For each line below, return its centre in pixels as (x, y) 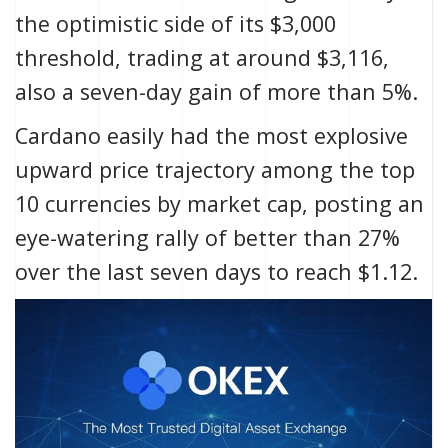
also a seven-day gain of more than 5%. (216, 92)
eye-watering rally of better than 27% (207, 238)
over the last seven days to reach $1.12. (216, 272)
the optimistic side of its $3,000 (175, 24)
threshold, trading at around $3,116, (202, 58)
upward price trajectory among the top (215, 170)
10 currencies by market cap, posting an (219, 204)
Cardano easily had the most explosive (211, 136)
